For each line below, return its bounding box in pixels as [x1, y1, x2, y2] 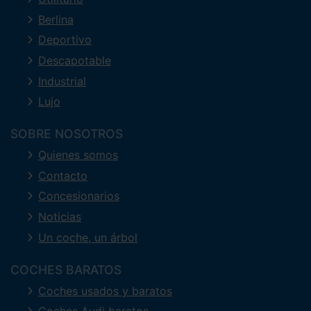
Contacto [38, 168, 87, 183]
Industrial [38, 74, 86, 88]
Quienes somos [38, 148, 118, 162]
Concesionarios [38, 189, 119, 203]
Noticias [38, 209, 81, 224]
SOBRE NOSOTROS [10, 126, 123, 142]
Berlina [38, 12, 74, 26]
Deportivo [38, 33, 92, 47]
